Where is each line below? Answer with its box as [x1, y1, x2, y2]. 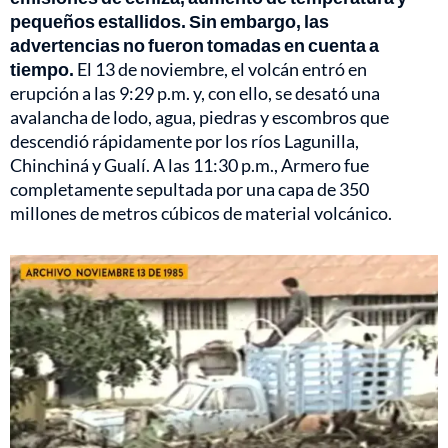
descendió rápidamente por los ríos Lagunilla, [10, 129, 359, 152]
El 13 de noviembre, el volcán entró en [74, 57, 367, 80]
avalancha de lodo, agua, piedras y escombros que [10, 105, 389, 128]
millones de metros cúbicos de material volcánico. [10, 201, 392, 224]
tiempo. [10, 57, 74, 80]
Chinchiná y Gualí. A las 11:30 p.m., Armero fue [10, 153, 369, 176]
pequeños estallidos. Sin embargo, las [10, 9, 329, 32]
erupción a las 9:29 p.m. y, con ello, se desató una [10, 81, 380, 104]
